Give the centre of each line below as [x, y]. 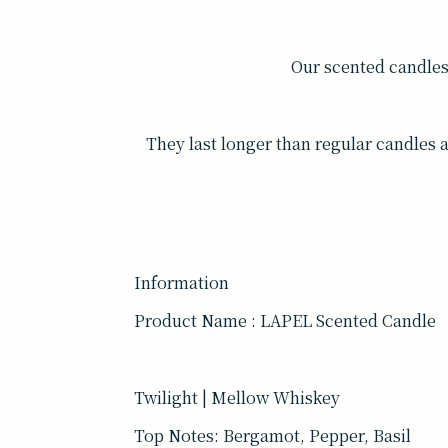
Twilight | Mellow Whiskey [237, 397]
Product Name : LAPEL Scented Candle [285, 321]
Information [182, 282]
